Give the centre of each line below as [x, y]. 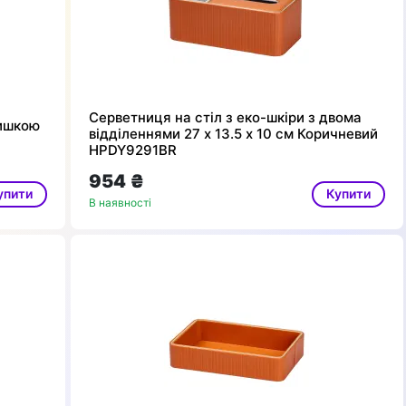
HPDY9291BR [132, 150]
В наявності [120, 203]
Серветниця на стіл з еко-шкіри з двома [225, 118]
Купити [348, 193]
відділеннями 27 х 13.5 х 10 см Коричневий [233, 134]
